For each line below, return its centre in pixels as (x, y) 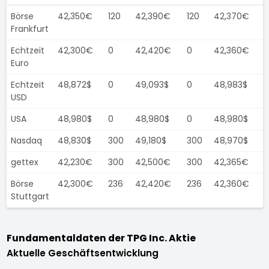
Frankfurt (29, 29)
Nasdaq (26, 141)
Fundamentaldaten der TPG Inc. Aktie (101, 238)
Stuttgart (30, 196)
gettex (24, 162)
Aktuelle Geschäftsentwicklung (82, 253)
